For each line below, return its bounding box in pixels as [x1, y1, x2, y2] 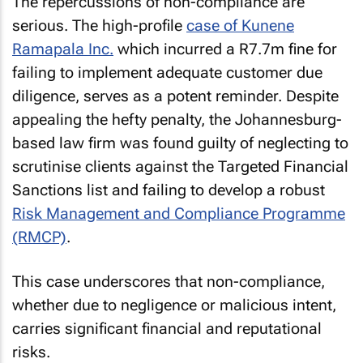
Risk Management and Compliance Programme [12, 204, 345, 223]
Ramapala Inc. [12, 40, 113, 58]
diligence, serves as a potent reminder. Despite [12, 87, 339, 105]
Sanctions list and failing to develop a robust [12, 181, 325, 199]
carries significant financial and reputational [12, 318, 322, 338]
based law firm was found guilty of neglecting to [12, 134, 348, 152]
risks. [12, 342, 50, 361]
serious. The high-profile [12, 16, 186, 35]
